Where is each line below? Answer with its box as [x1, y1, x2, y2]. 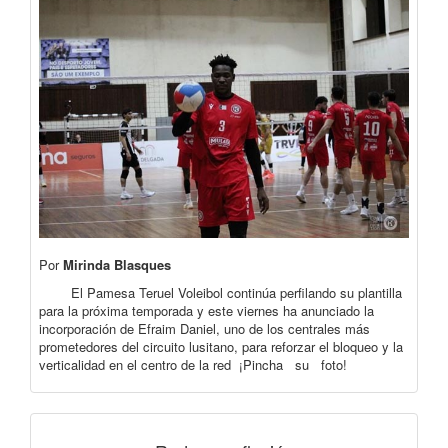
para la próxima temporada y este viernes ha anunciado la [39, 300, 374, 320]
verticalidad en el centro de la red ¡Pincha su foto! [39, 354, 347, 374]
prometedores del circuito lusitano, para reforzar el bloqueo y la [39, 336, 403, 356]
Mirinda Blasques [63, 254, 219, 274]
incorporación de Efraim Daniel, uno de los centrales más [39, 318, 370, 338]
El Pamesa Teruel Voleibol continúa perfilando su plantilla [39, 282, 402, 302]
